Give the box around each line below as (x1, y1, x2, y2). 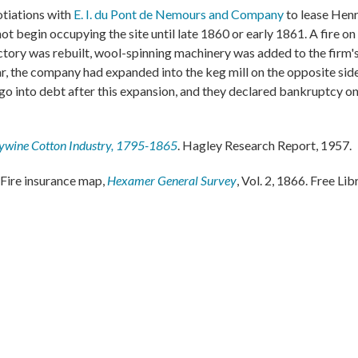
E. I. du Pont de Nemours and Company (74, 6, 284, 22)
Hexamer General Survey (107, 172, 237, 188)
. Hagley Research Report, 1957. (177, 137, 352, 153)
